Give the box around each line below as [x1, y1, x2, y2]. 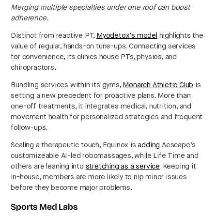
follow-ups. [11, 124, 48, 131]
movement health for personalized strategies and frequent [11, 113, 203, 121]
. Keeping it [160, 162, 196, 170]
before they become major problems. [11, 184, 132, 191]
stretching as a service [85, 162, 160, 170]
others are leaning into [11, 162, 86, 170]
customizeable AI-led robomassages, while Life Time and [11, 152, 199, 159]
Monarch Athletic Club [123, 81, 194, 89]
